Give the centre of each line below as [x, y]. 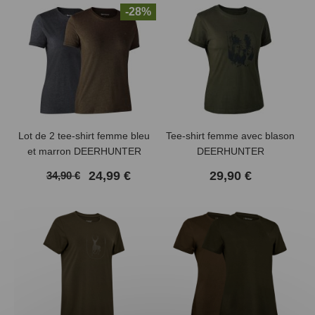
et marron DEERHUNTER [84, 152]
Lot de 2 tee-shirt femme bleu [84, 136]
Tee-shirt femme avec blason [231, 136]
